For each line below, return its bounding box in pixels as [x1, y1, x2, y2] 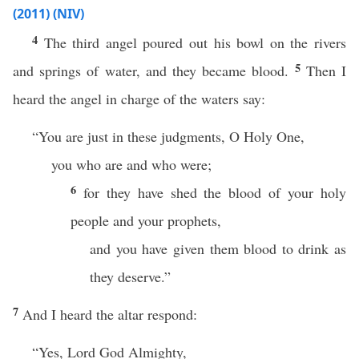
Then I [305, 61, 347, 80]
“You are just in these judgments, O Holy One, [32, 127, 305, 146]
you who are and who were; [51, 155, 212, 174]
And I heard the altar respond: [22, 305, 197, 324]
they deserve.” [90, 267, 171, 286]
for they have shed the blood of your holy [83, 183, 347, 202]
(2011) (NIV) [13, 5, 84, 22]
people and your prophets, [71, 211, 221, 230]
